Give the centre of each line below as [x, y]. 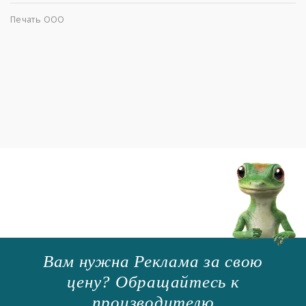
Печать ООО [38, 20]
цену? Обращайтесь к [153, 282]
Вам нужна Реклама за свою [153, 262]
